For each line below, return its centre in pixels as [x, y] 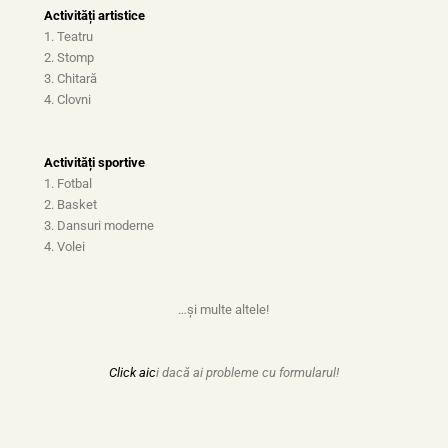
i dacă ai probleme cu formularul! [247, 373]
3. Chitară [70, 78]
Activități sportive [94, 163]
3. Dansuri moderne [98, 226]
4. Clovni [67, 99]
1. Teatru [68, 36]
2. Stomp [68, 57]
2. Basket [70, 205]
